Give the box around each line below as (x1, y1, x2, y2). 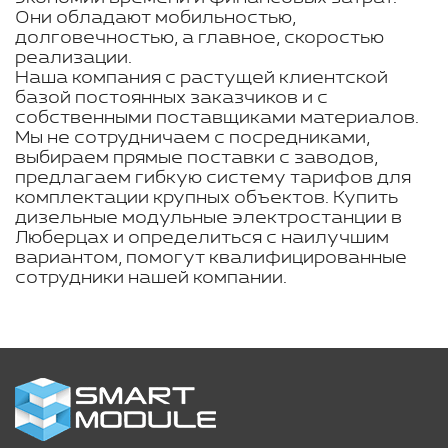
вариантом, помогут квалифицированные (15, 248, 407, 268)
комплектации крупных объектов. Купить (15, 188, 398, 208)
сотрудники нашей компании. (15, 268, 287, 288)
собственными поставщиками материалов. (15, 108, 419, 128)
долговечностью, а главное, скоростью (15, 28, 384, 48)
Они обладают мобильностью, (15, 8, 296, 28)
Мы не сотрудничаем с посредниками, (15, 128, 370, 148)
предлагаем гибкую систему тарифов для (15, 168, 411, 188)
